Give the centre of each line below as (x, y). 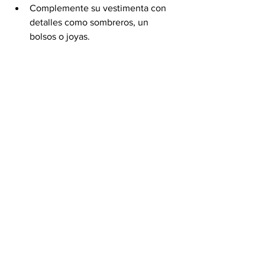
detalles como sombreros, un (90, 22)
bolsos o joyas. (60, 36)
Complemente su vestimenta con (99, 8)
